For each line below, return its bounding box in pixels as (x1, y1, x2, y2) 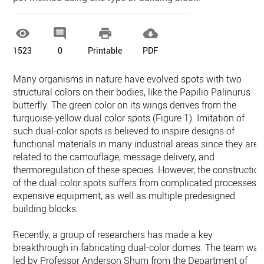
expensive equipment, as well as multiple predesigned (13, 189, 236, 203)
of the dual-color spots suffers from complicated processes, (13, 176, 259, 190)
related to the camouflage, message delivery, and (13, 150, 215, 164)
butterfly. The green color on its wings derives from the (13, 98, 237, 112)
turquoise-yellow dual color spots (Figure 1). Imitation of (13, 111, 245, 125)
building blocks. (13, 202, 79, 216)
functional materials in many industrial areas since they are (13, 137, 259, 151)
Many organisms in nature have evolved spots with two (13, 72, 242, 86)
